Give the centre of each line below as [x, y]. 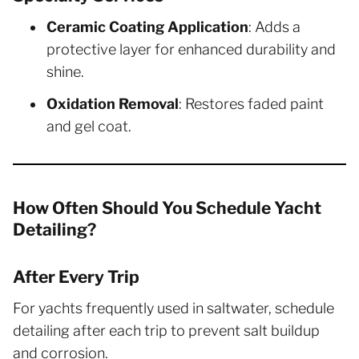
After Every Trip [76, 276]
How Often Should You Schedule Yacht [167, 208]
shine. [65, 71]
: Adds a [274, 26]
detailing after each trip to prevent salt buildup [166, 330]
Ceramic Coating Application [147, 26]
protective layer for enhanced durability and [191, 49]
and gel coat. [89, 126]
